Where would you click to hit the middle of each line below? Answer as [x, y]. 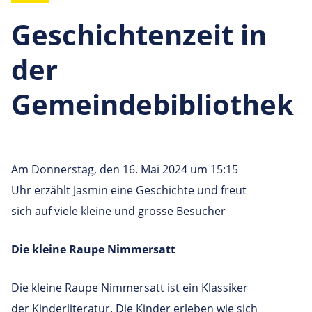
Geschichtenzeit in [139, 34]
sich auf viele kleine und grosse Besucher [118, 211]
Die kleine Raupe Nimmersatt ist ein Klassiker [130, 287]
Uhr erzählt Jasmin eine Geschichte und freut [129, 190]
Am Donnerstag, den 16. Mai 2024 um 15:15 [125, 169]
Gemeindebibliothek [153, 104]
